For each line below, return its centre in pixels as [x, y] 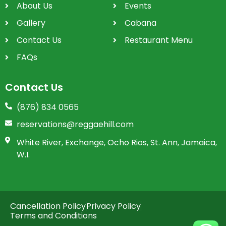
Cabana [140, 23]
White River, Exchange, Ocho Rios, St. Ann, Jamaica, [117, 143]
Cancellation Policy [48, 206]
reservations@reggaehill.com [75, 125]
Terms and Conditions [53, 216]
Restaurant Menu [158, 40]
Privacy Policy [114, 206]
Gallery [31, 23]
